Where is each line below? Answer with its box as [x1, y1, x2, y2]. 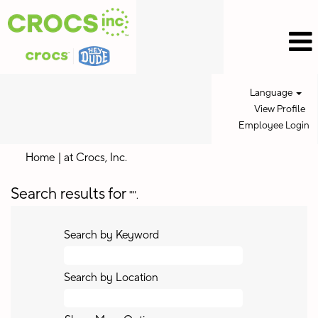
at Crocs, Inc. [64, 150, 127, 165]
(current [126, 150, 165, 164]
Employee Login [238, 119, 309, 132]
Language [249, 87, 295, 99]
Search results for [11, 184, 126, 204]
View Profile [253, 103, 305, 116]
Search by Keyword [64, 228, 159, 242]
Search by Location [64, 270, 158, 285]
